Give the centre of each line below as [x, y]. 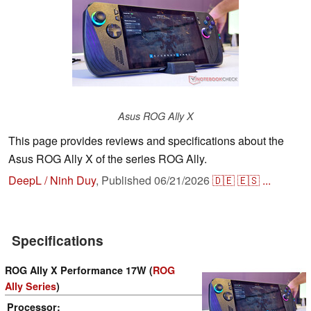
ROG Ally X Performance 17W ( [79, 270]
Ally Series [31, 286]
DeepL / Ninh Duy [52, 180]
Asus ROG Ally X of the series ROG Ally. [108, 159]
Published [128, 180]
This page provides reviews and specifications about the [146, 141]
